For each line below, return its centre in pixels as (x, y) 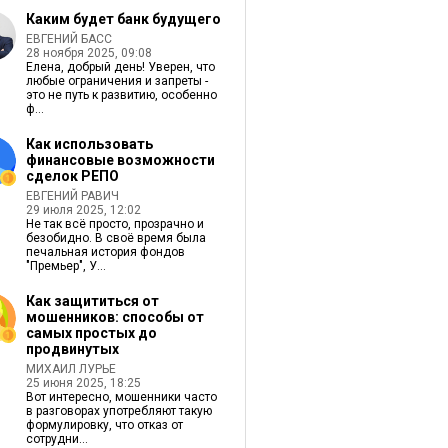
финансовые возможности (120, 160)
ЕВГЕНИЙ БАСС (68, 39)
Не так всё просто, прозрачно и (114, 224)
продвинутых (72, 349)
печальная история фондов (105, 252)
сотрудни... (56, 439)
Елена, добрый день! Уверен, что (120, 67)
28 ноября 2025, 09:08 (88, 53)
